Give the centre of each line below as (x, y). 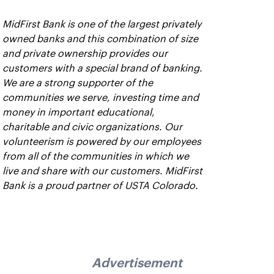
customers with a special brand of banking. (102, 68)
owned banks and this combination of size (100, 39)
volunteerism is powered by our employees (102, 142)
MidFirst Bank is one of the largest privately (102, 24)
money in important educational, (79, 112)
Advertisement (137, 262)
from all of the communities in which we (96, 156)
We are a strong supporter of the (78, 83)
